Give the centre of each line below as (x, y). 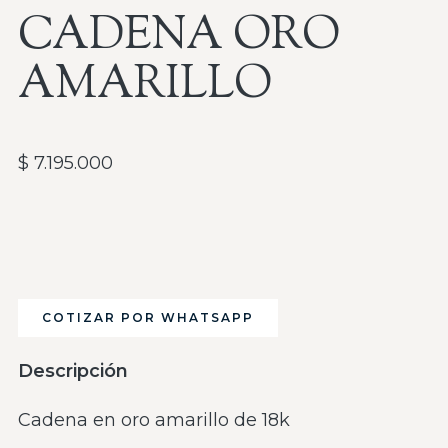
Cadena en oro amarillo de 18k (154, 420)
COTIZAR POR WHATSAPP (148, 317)
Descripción (73, 371)
